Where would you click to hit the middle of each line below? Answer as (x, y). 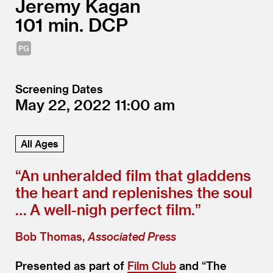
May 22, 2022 (65, 104)
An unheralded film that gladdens (136, 175)
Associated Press (132, 236)
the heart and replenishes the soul (134, 192)
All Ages (40, 143)
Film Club (152, 265)
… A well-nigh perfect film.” (108, 209)
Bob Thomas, (51, 236)
